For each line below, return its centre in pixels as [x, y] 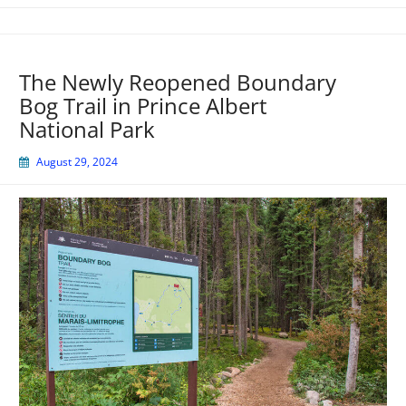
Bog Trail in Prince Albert [143, 105]
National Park [87, 129]
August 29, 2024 [77, 161]
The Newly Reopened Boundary [178, 82]
